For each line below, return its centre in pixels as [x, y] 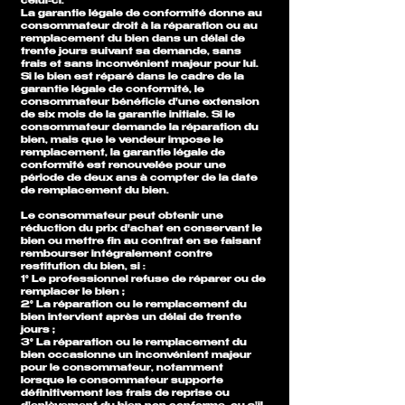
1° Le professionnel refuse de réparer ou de [143, 280]
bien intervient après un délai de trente [131, 318]
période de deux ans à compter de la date [139, 179]
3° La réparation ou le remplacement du [134, 343]
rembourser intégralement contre [117, 254]
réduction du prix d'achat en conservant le [141, 229]
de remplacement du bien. [96, 191]
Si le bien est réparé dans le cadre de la [132, 77]
